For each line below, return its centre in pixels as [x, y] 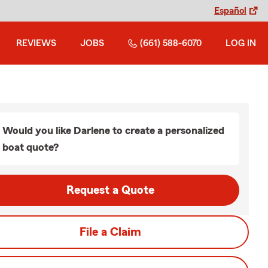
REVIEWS [36, 43]
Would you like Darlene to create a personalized [113, 130]
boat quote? [31, 147]
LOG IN [241, 43]
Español [230, 11]
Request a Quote [110, 190]
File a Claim [110, 232]
